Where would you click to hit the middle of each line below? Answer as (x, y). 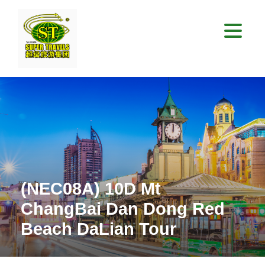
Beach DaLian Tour (98, 229)
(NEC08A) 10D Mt (91, 189)
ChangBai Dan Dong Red (123, 209)
